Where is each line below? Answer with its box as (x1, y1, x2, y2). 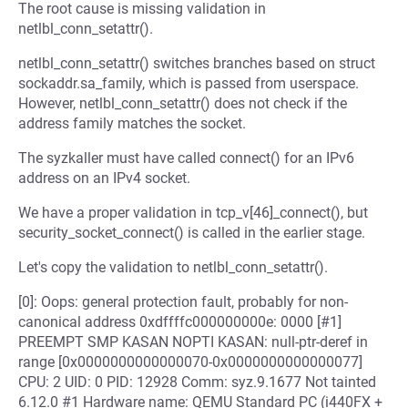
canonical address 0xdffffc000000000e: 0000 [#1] (18, 313, 342, 331)
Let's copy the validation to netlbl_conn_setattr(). (18, 259, 328, 276)
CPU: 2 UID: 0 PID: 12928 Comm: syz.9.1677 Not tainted (18, 373, 376, 391)
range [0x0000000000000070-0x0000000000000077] (18, 353, 362, 371)
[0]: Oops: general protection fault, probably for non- (18, 293, 348, 311)
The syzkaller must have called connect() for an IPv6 (18, 149, 354, 167)
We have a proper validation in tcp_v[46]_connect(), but (18, 204, 368, 221)
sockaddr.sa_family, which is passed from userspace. (18, 75, 359, 92)
